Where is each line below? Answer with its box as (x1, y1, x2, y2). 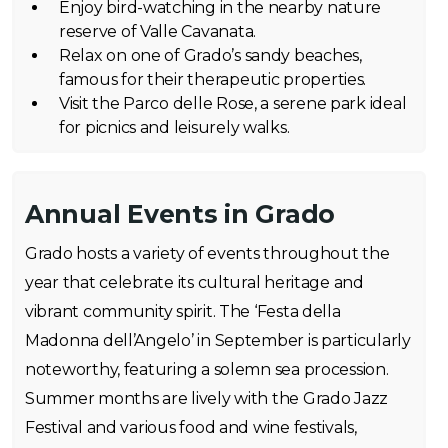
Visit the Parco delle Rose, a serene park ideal (59, 94, 407, 113)
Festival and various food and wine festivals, (25, 418, 357, 437)
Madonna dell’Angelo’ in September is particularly (25, 331, 411, 350)
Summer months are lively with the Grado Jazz (25, 389, 389, 408)
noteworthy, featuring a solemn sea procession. (25, 360, 389, 379)
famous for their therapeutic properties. (59, 70, 367, 89)
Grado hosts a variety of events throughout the (25, 244, 390, 263)
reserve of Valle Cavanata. (59, 22, 256, 41)
